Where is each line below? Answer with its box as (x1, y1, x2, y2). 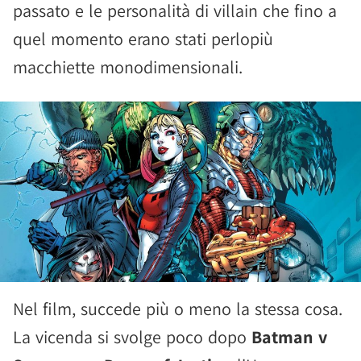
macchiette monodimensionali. (13, 56, 243, 78)
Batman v (251, 326, 327, 348)
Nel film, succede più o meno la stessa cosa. (13, 297, 342, 320)
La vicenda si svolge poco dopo (13, 326, 251, 348)
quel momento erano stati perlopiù (13, 27, 273, 50)
